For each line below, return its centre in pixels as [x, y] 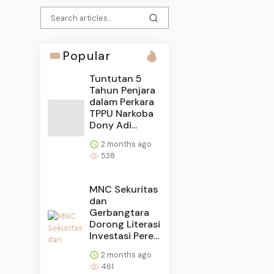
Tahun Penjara [123, 90]
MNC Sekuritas [124, 189]
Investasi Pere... [124, 235]
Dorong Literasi [125, 224]
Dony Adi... [113, 125]
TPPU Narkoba [122, 113]
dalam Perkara [122, 102]
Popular [87, 56]
